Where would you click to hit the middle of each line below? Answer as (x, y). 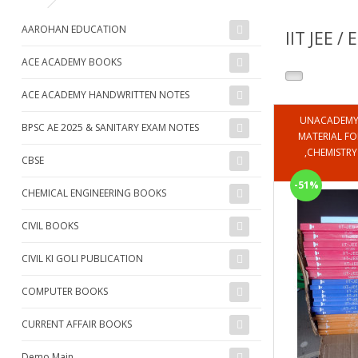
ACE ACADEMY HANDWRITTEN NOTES (105, 94)
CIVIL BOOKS (50, 225)
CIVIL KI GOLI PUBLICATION (82, 258)
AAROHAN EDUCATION (74, 29)
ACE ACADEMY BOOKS (72, 62)
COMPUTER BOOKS (65, 291)
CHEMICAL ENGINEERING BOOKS (94, 193)
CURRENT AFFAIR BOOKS (77, 324)
